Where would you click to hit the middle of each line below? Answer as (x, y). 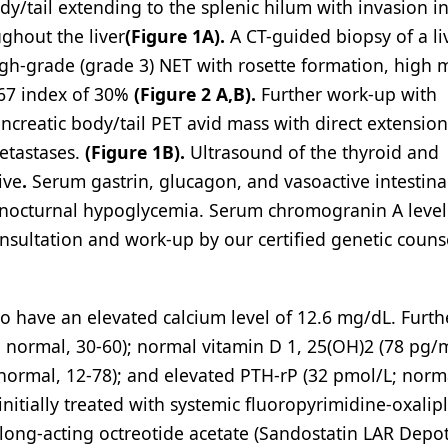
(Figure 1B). (137, 152)
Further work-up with (346, 94)
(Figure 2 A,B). (195, 94)
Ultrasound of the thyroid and (314, 152)
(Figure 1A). (175, 36)
